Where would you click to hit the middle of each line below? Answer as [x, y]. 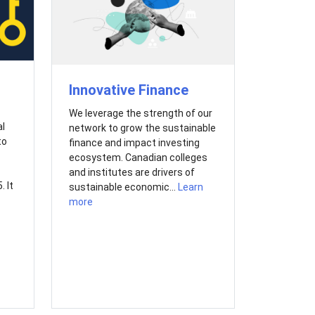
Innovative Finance [128, 90]
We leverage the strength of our [140, 114]
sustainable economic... [123, 187]
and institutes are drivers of [131, 173]
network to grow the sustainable [142, 128]
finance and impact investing [134, 143]
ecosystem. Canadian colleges [138, 158]
